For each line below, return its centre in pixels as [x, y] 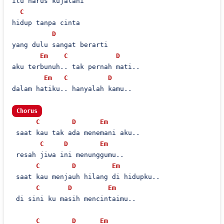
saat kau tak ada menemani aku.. [76, 133]
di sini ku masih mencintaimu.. [74, 199]
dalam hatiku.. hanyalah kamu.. [72, 89]
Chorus [27, 111]
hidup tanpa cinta [46, 23]
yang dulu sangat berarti [60, 45]
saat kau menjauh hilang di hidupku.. [86, 177]
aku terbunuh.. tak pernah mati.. [76, 67]
